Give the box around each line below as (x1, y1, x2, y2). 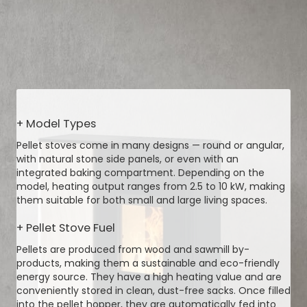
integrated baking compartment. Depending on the (16, 166, 265, 180)
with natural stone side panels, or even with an (16, 152, 238, 166)
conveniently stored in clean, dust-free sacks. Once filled (16, 284, 291, 297)
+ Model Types (16, 116, 96, 132)
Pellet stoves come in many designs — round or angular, (16, 138, 284, 152)
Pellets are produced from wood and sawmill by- (16, 243, 249, 256)
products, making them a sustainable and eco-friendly (16, 256, 280, 270)
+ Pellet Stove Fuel (16, 220, 115, 236)
